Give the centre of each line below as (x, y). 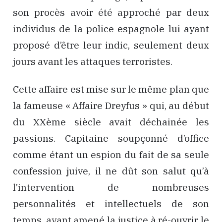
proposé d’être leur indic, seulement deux (111, 45)
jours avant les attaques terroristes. (93, 61)
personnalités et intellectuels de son (111, 204)
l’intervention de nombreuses (111, 188)
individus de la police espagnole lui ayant (111, 28)
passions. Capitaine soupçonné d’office (111, 139)
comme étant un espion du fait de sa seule (111, 155)
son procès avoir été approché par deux (111, 12)
